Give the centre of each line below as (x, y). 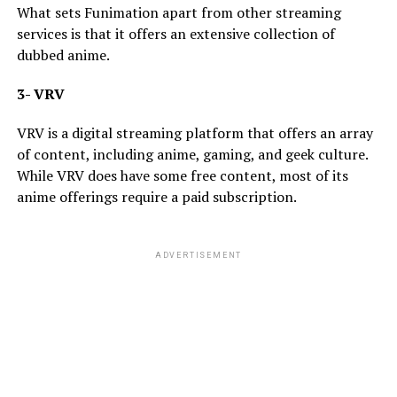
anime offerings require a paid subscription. (156, 196)
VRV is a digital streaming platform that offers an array (195, 132)
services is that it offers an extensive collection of (175, 33)
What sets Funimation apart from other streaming (179, 12)
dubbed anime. (63, 54)
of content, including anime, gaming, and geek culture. (192, 154)
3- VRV (40, 93)
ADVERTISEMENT (198, 255)
